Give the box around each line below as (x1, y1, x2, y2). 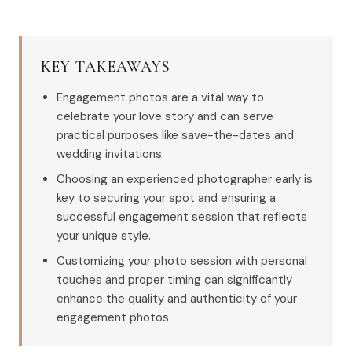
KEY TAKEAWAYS (41, 57, 170, 76)
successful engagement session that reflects (57, 209, 307, 225)
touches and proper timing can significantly (57, 272, 292, 288)
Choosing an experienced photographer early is (57, 171, 313, 187)
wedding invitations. (57, 146, 164, 162)
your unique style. (57, 228, 151, 244)
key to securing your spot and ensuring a (57, 190, 276, 206)
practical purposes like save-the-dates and (57, 127, 294, 143)
